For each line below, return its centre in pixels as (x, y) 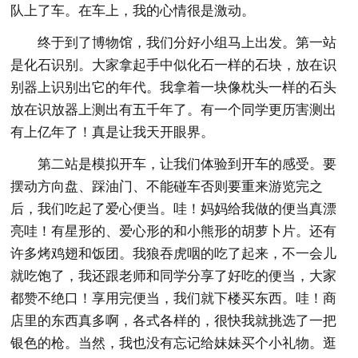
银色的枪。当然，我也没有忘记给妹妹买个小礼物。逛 (174, 343)
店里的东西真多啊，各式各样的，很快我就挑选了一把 (174, 320)
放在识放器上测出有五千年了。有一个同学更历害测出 (174, 109)
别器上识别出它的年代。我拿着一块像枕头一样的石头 (174, 87)
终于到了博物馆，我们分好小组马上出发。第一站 (187, 42)
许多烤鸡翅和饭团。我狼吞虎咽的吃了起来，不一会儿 (174, 253)
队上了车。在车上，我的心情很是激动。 (133, 10)
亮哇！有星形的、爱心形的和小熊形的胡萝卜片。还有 (174, 231)
